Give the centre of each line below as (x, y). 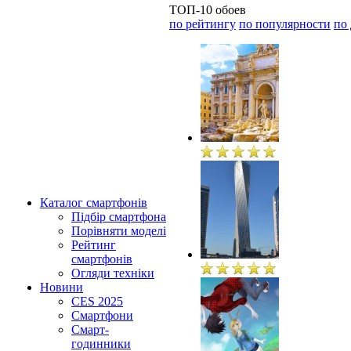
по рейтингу (203, 24)
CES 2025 (97, 301)
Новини (62, 287)
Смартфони (102, 315)
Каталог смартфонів (94, 203)
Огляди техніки (113, 273)
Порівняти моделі (119, 231)
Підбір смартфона (119, 217)
